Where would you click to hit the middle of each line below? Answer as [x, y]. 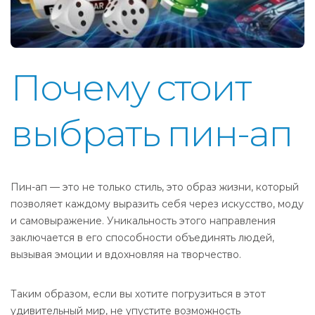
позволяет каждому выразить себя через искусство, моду [157, 204]
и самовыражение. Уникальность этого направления [143, 221]
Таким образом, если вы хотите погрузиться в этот [138, 294]
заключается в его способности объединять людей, [142, 238]
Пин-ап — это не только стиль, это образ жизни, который [155, 187]
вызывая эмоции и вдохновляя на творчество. [126, 255]
